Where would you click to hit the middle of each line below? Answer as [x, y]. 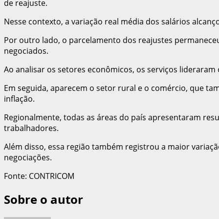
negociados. [26, 51]
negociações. [28, 157]
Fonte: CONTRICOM [39, 176]
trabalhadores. [31, 128]
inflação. [19, 99]
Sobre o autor [44, 199]
